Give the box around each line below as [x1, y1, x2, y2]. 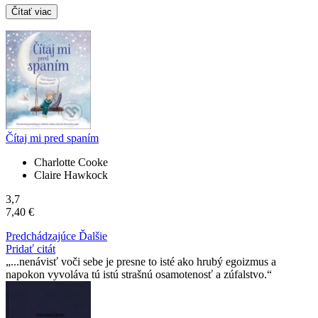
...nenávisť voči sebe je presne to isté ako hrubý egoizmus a [11, 255, 276, 268]
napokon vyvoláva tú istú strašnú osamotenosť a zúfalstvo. [6, 268, 267, 280]
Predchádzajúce [6, 229, 79, 242]
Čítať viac [11, 6, 52, 17]
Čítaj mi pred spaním [6, 131, 99, 144]
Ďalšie [79, 229, 107, 242]
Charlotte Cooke [34, 155, 108, 168]
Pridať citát [6, 242, 55, 255]
